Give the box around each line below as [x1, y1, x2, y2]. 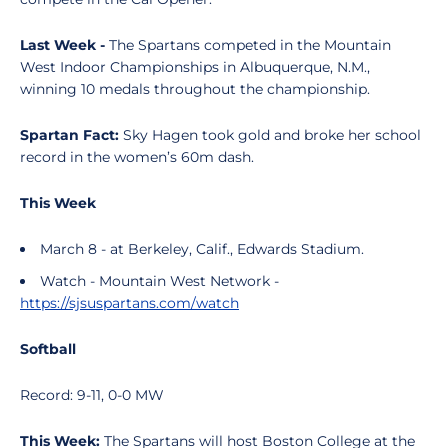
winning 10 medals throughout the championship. [20, 80, 370, 98]
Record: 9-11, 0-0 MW [20, 386, 164, 404]
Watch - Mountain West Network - [40, 272, 279, 290]
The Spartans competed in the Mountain [105, 36, 391, 54]
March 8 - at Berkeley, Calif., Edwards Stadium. [40, 240, 368, 258]
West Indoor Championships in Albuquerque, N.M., [20, 58, 370, 76]
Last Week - [20, 36, 105, 54]
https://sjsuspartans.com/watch [20, 294, 239, 312]
